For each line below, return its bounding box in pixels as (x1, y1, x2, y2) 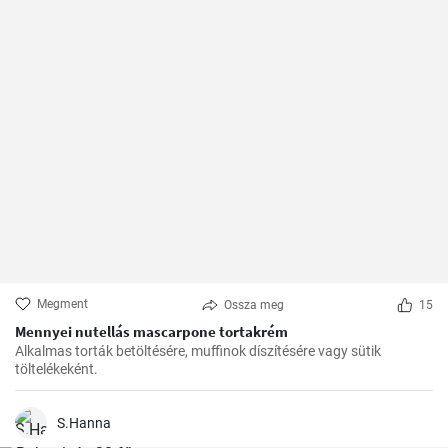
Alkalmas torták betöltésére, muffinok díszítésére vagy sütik (15, 343, 381, 360)
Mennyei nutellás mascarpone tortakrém (15, 322, 288, 342)
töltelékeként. (15, 361, 98, 378)
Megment (37, 297, 88, 312)
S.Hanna (57, 415, 111, 432)
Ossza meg (223, 298, 284, 313)
